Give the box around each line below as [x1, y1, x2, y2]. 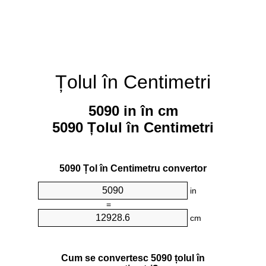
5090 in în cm [88, 103, 178, 119]
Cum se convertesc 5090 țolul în [61, 252, 205, 263]
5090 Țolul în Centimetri [52, 119, 214, 136]
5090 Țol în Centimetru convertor [59, 163, 207, 174]
